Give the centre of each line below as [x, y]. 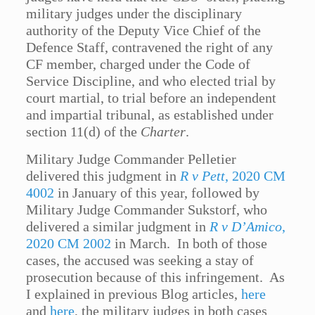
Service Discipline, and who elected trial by [151, 81]
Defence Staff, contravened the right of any [150, 47]
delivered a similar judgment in [118, 227]
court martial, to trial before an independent [152, 98]
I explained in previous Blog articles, [134, 294]
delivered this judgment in [103, 176]
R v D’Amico [246, 227]
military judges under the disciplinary [134, 14]
